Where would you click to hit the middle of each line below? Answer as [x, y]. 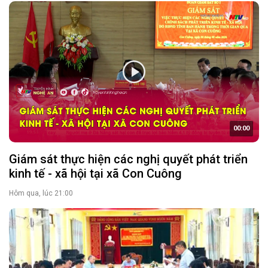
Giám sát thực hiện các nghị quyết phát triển [128, 159]
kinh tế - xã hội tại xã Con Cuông [95, 173]
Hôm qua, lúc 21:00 [41, 193]
